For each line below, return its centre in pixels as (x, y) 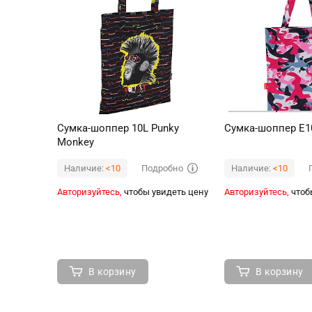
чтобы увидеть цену (165, 192)
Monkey (76, 142)
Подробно (162, 168)
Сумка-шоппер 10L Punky (118, 128)
